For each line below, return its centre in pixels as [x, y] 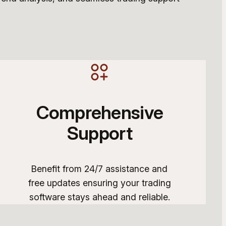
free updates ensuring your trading [99, 183]
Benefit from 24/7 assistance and [100, 168]
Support [99, 133]
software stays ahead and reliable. [99, 197]
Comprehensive [100, 112]
